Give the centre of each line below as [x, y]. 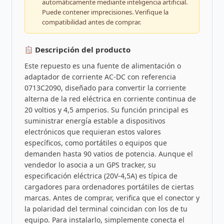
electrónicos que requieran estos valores [92, 132]
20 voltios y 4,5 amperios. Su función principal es [106, 110]
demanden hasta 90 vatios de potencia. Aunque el [108, 154]
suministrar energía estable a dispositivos [95, 121]
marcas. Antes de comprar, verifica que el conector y [112, 198]
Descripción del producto [81, 50]
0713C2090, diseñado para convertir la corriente [105, 88]
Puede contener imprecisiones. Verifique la [105, 12]
